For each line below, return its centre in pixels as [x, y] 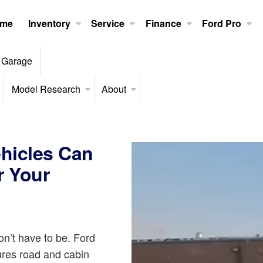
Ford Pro [222, 23]
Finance [163, 23]
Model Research [46, 89]
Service [108, 23]
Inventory [49, 23]
